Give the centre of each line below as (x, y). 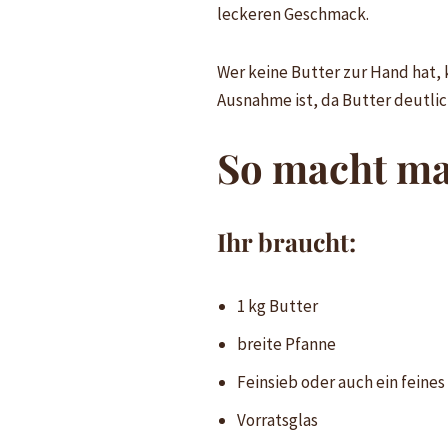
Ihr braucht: (286, 241)
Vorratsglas (277, 419)
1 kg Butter (277, 305)
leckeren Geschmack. (292, 13)
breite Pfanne (286, 343)
